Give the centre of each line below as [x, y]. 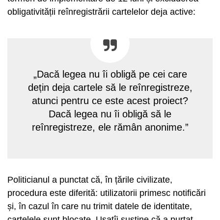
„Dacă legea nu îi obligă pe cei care [110, 74]
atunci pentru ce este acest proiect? [110, 101]
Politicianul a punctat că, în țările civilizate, [90, 180]
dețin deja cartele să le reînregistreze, [110, 87]
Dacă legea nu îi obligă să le [110, 114]
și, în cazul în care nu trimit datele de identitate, [100, 206]
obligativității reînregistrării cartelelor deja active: [101, 12]
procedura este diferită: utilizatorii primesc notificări [107, 193]
